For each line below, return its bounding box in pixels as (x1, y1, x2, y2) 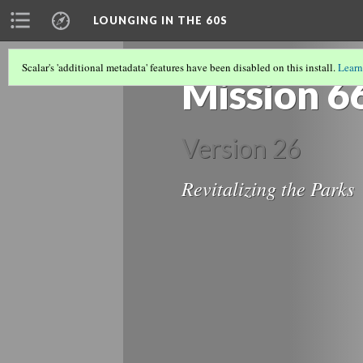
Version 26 (181, 133, 301, 164)
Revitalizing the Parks (181, 175, 354, 201)
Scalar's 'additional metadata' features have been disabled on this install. (22, 60, 338, 75)
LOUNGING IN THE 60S (93, 14, 228, 27)
